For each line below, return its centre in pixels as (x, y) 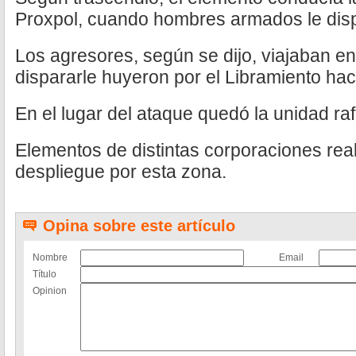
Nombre (50, 257)
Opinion (50, 291)
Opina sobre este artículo (139, 226)
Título (44, 274)
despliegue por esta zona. (121, 172)
